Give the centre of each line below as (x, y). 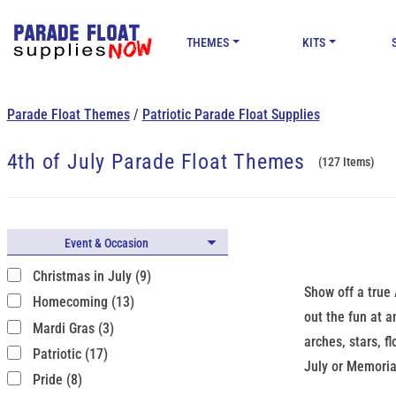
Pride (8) (57, 380)
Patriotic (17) (70, 354)
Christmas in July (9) (91, 276)
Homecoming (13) (83, 302)
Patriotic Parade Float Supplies (231, 114)
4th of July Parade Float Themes (156, 162)
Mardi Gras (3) (73, 328)
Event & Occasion (106, 243)
